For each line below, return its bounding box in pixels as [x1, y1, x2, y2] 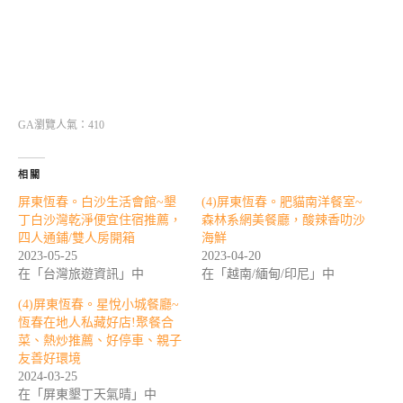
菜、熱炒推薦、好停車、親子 [18, 334, 182, 348]
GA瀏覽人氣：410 [18, 119, 104, 132]
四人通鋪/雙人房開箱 [18, 231, 135, 246]
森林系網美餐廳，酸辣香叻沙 [201, 213, 365, 228]
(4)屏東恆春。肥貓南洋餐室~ [201, 195, 363, 210]
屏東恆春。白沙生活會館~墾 [18, 195, 176, 210]
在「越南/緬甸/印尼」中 [201, 267, 335, 282]
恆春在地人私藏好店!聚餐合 [18, 316, 174, 330]
